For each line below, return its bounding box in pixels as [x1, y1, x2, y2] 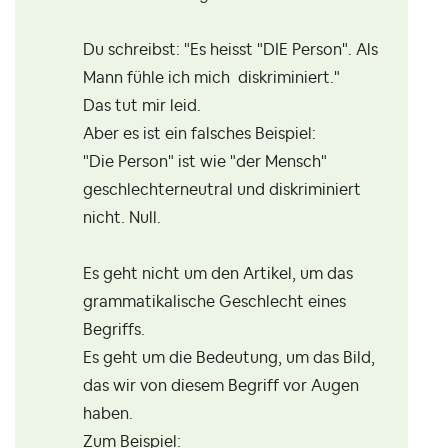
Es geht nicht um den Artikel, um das [83, 266, 353, 283]
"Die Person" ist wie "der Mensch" [83, 154, 327, 171]
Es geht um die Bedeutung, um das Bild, [83, 350, 375, 367]
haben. [83, 406, 133, 423]
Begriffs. [83, 322, 145, 339]
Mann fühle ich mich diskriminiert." [83, 70, 340, 87]
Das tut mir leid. [83, 98, 205, 115]
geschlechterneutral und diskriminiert [83, 182, 361, 199]
